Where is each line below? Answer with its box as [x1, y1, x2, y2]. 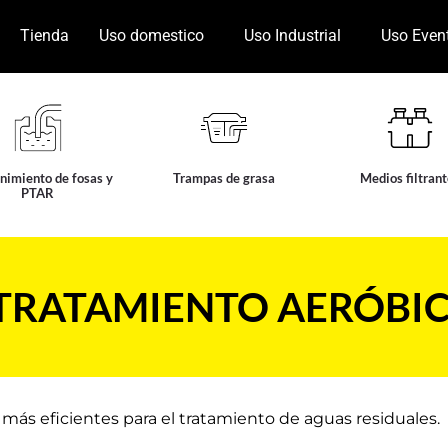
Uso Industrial [243, 26, 341, 46]
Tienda [19, 26, 69, 46]
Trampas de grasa [172, 169, 275, 186]
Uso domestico [98, 26, 204, 46]
